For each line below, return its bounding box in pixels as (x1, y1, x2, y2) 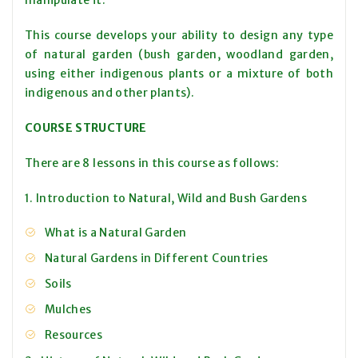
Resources (45, 328, 103, 343)
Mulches (45, 302, 92, 317)
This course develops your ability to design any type (25, 28, 333, 43)
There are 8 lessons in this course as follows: (25, 156, 280, 171)
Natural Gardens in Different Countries (45, 251, 268, 266)
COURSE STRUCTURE (25, 121, 147, 136)
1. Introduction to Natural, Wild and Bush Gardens (25, 191, 308, 206)
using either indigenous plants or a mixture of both (25, 66, 333, 82)
